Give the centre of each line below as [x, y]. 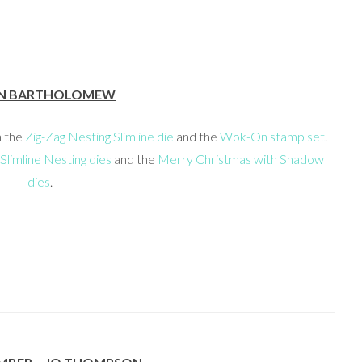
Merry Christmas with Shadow [241, 159]
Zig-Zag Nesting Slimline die [99, 137]
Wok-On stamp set [272, 137]
